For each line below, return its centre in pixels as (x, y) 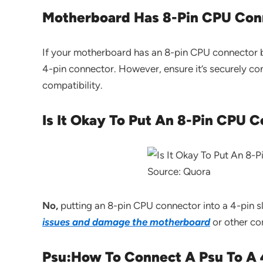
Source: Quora (179, 171)
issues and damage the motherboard (126, 222)
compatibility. (73, 85)
